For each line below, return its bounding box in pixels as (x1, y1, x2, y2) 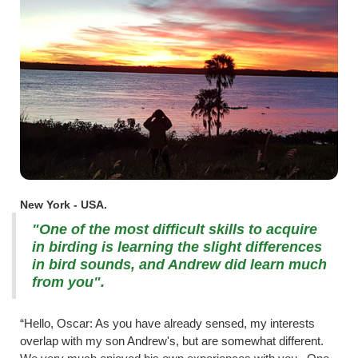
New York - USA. (20, 197, 107, 211)
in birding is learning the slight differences (32, 238, 322, 255)
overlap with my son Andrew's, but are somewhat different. (20, 333, 324, 348)
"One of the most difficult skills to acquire (32, 221, 317, 237)
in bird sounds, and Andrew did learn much (32, 256, 327, 272)
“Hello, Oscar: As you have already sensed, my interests (20, 316, 315, 330)
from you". (32, 273, 105, 290)
